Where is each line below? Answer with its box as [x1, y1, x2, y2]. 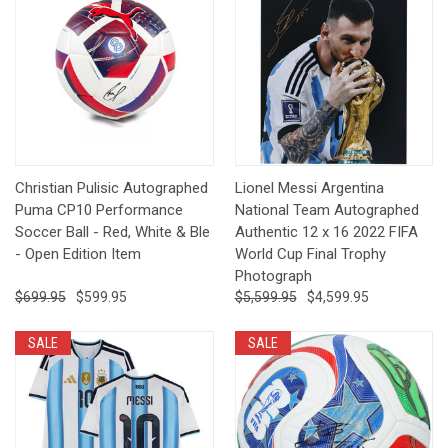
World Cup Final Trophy [234, 245, 386, 264]
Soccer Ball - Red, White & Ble [15, 223, 210, 242]
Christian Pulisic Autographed [15, 179, 208, 198]
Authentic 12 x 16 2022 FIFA [234, 223, 418, 242]
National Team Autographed [234, 201, 419, 220]
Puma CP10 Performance [15, 201, 183, 220]
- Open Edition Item [15, 245, 141, 264]
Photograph [234, 267, 312, 286]
